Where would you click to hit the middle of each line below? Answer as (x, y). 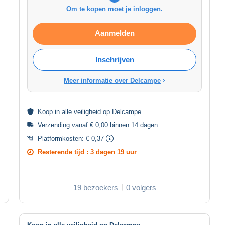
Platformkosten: (62, 138)
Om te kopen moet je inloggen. (115, 9)
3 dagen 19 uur (114, 152)
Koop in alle (56, 111)
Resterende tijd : (64, 152)
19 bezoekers (95, 187)
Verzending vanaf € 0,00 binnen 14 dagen (98, 125)
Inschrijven (115, 59)
